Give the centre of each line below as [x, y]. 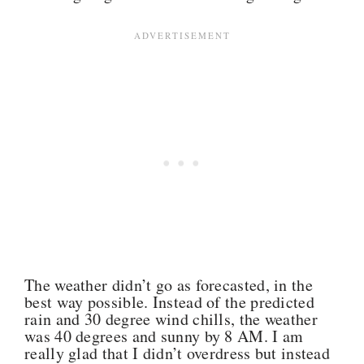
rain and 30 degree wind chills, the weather [171, 318]
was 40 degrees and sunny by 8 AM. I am [164, 336]
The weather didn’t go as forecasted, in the [169, 284]
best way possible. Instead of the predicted [169, 301]
